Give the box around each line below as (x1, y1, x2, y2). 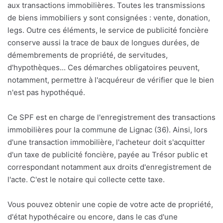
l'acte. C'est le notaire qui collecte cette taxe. (7, 175, 165, 185)
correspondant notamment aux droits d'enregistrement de (7, 162, 212, 172)
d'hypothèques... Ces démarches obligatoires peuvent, (7, 63, 200, 73)
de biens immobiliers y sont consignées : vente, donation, (7, 13, 210, 23)
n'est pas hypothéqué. (7, 88, 85, 98)
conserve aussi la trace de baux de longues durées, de (7, 38, 200, 48)
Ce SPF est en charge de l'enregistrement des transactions (7, 112, 216, 122)
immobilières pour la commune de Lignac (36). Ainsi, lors (7, 125, 208, 135)
